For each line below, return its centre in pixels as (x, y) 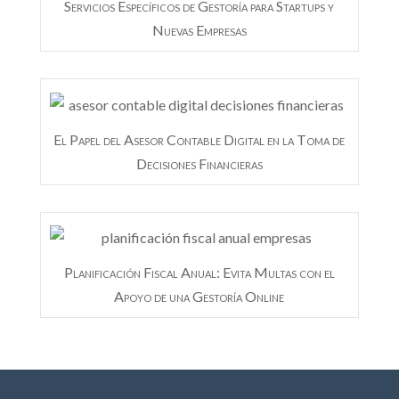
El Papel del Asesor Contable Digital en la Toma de (199, 139)
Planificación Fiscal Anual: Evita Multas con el (199, 273)
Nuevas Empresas (199, 29)
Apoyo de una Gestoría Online (199, 297)
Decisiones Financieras (199, 163)
